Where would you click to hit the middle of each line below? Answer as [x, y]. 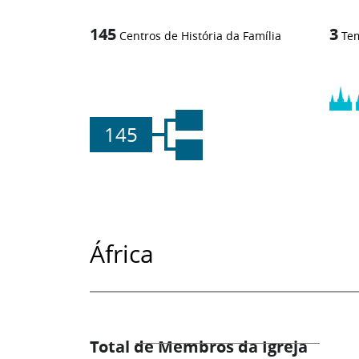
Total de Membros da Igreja [199, 346]
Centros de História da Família [200, 36]
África [122, 253]
